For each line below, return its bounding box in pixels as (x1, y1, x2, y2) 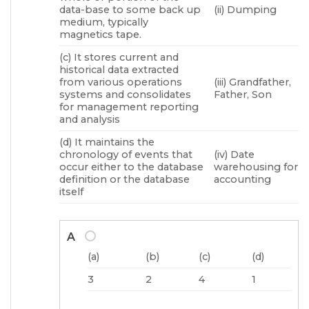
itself (59, 185, 83, 198)
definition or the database (59, 172, 190, 186)
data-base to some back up (59, 3, 201, 16)
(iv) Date (214, 148, 255, 161)
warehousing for (214, 160, 299, 173)
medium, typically (59, 15, 148, 28)
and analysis (59, 112, 120, 126)
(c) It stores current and (59, 50, 179, 63)
